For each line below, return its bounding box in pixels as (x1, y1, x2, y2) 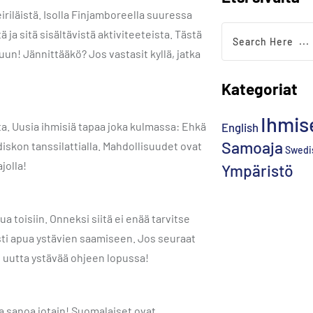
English (221, 120, 259, 134)
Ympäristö (221, 161, 293, 180)
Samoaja (221, 138, 283, 157)
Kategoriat (221, 79, 298, 99)
